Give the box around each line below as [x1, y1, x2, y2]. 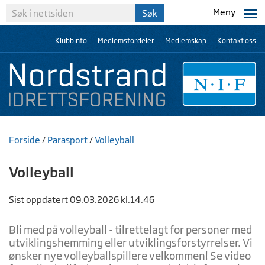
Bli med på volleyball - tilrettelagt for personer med [9, 223, 252, 236]
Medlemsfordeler [98, 36, 154, 45]
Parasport [47, 134, 88, 146]
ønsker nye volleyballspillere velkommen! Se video [9, 249, 251, 262]
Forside [9, 134, 40, 146]
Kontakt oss [217, 36, 256, 45]
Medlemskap [165, 36, 206, 45]
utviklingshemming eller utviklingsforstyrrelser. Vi [9, 236, 253, 249]
